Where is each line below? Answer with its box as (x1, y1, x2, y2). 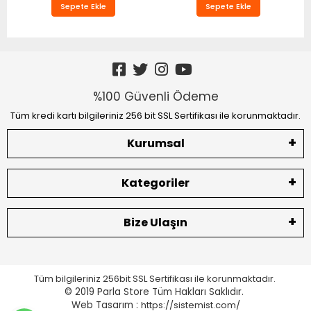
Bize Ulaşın (124, 214, 187, 230)
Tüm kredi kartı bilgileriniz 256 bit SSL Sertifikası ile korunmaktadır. (10, 108, 301, 122)
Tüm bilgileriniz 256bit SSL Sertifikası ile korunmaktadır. (33, 271, 278, 285)
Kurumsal (126, 135, 185, 151)
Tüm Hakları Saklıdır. (152, 285, 246, 299)
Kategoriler (121, 174, 190, 191)
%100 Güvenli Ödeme (92, 87, 219, 105)
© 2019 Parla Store (65, 285, 152, 299)
